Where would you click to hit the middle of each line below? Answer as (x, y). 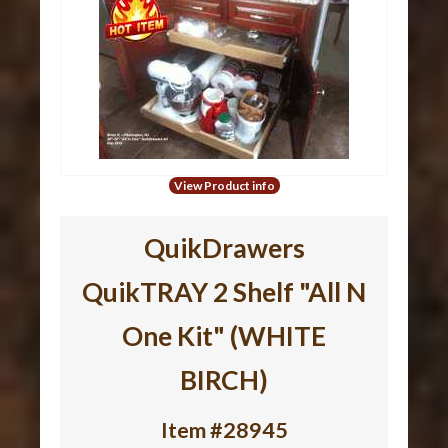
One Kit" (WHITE (224, 335)
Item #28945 (224, 429)
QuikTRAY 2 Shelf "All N (224, 291)
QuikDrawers (224, 247)
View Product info (224, 185)
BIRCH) (224, 379)
